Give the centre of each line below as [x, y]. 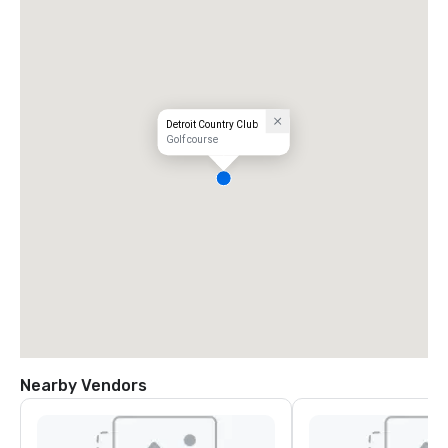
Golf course [191, 140]
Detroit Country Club [211, 125]
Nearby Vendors [83, 385]
